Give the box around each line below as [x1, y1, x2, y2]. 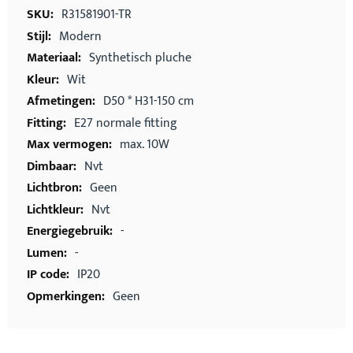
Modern [59, 25, 102, 47]
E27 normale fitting [74, 112, 177, 134]
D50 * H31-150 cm [103, 91, 194, 112]
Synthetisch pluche [89, 47, 191, 69]
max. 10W [120, 134, 169, 155]
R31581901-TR [61, 4, 132, 25]
